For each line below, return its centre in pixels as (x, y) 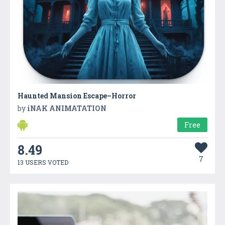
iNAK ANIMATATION (67, 108)
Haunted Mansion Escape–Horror (77, 95)
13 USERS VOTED (43, 162)
